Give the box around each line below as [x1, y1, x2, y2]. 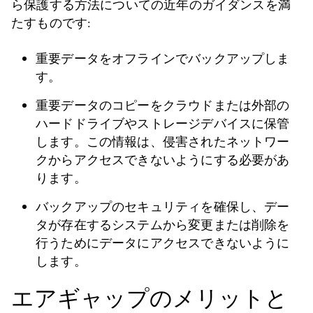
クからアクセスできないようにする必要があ [36, 152, 290, 168]
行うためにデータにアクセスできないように [36, 235, 290, 252]
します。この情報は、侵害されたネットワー [36, 133, 290, 150]
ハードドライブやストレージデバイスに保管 [36, 115, 290, 132]
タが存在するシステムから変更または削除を [36, 217, 290, 233]
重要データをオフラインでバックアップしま [36, 50, 290, 67]
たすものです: [11, 15, 92, 31]
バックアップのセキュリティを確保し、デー [36, 198, 290, 215]
